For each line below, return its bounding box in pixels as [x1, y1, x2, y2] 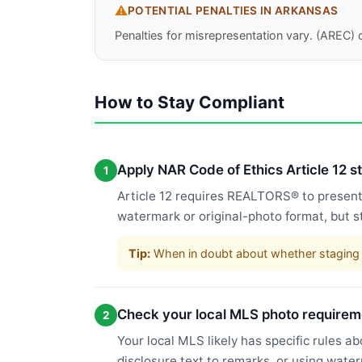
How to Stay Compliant [95, 92, 284, 112]
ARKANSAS [274, 4, 339, 17]
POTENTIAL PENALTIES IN [128, 4, 275, 17]
